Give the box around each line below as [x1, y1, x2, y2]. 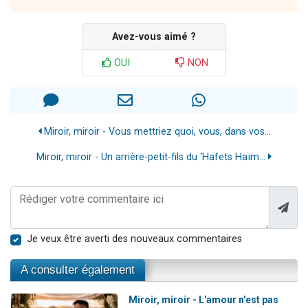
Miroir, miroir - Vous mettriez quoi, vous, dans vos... [41, 125, 271, 137]
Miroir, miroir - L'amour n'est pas [128, 294, 278, 305]
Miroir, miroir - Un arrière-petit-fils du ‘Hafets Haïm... [36, 151, 268, 163]
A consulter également [21, 263, 135, 276]
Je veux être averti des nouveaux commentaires [27, 232, 242, 245]
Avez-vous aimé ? [112, 30, 196, 43]
